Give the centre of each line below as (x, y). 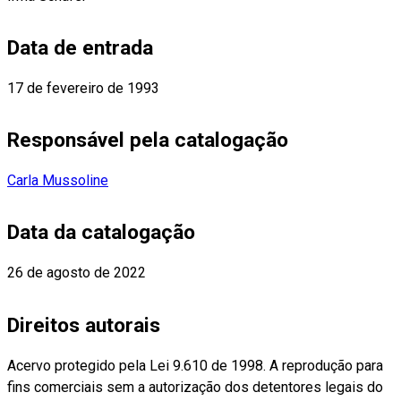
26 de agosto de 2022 (77, 273)
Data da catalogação (101, 233)
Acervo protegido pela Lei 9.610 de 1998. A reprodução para (195, 365)
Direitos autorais (84, 325)
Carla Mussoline (58, 181)
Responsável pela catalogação (148, 141)
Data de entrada (80, 48)
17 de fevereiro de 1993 (83, 89)
